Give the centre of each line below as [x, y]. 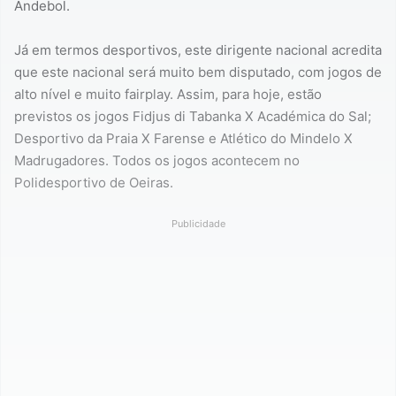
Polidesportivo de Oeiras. [94, 182]
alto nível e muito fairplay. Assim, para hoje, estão [168, 94]
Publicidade [198, 223]
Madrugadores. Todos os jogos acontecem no [157, 160]
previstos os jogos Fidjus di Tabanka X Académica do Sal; [193, 116]
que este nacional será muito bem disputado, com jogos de [198, 72]
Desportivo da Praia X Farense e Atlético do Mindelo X [183, 138]
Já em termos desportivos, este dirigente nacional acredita [198, 49]
